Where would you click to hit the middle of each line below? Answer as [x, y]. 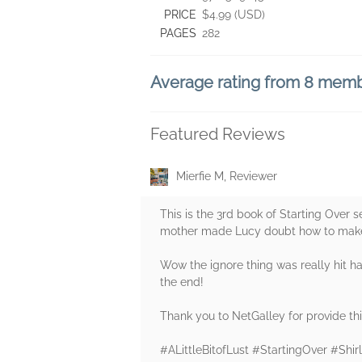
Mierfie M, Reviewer [227, 176]
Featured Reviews [218, 134]
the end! [182, 282]
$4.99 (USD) [234, 15]
